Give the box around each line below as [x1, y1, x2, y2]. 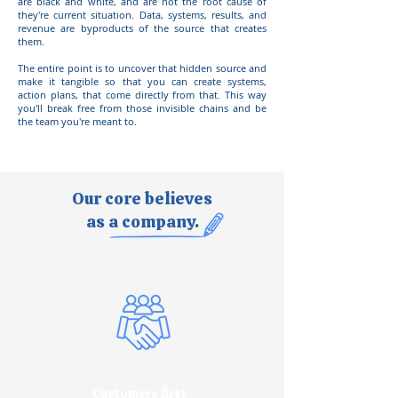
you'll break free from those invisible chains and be [18, 101, 267, 115]
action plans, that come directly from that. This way [18, 88, 267, 101]
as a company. [85, 211, 199, 233]
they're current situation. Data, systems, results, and [18, 8, 267, 21]
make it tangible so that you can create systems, [18, 75, 267, 88]
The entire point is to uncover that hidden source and [18, 61, 267, 75]
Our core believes [72, 187, 212, 210]
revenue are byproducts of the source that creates [18, 21, 267, 35]
